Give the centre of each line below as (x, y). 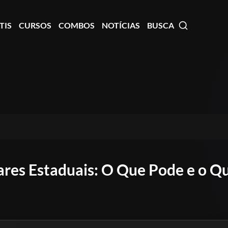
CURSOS (35, 25)
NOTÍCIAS (121, 25)
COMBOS (77, 25)
